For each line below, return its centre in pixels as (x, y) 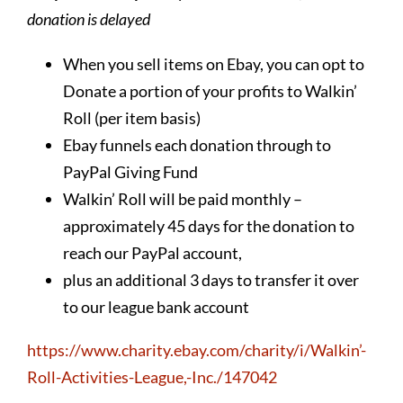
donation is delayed (88, 18)
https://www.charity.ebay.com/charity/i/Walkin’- (196, 349)
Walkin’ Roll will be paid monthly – (182, 198)
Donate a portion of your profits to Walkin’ (210, 90)
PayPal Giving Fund (130, 171)
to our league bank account (156, 306)
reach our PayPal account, (152, 252)
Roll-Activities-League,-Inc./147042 (152, 376)
